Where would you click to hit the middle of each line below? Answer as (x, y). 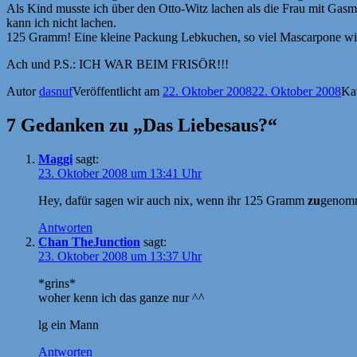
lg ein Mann (69, 324)
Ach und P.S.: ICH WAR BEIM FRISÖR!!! (118, 64)
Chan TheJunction (89, 241)
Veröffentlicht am (118, 91)
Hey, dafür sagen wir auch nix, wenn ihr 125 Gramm (173, 200)
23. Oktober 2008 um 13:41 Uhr (120, 173)
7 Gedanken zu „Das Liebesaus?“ (142, 125)
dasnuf (56, 91)
